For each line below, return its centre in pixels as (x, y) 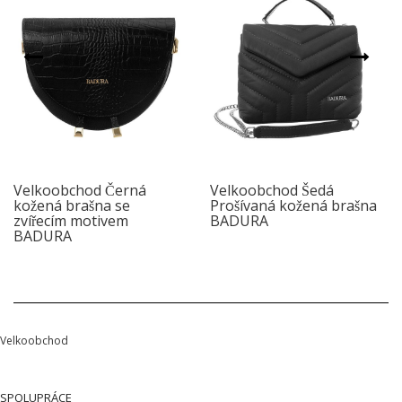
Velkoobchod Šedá (272, 190)
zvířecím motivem (71, 220)
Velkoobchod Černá (80, 190)
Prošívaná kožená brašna (293, 205)
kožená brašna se (72, 205)
